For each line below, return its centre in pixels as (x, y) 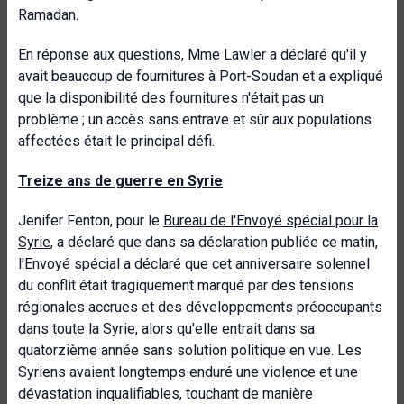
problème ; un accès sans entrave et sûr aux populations (195, 119)
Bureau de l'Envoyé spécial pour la (271, 220)
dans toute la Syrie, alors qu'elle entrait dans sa (166, 329)
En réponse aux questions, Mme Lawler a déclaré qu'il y (193, 55)
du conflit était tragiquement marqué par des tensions (186, 285)
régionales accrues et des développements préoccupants (200, 307)
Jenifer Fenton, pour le (91, 220)
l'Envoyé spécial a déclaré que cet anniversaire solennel (194, 264)
